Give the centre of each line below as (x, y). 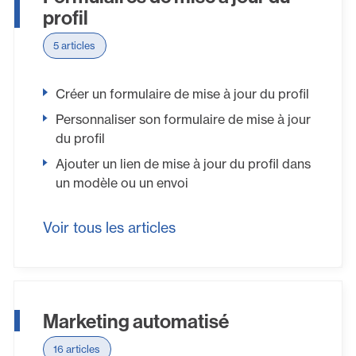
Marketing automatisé (135, 320)
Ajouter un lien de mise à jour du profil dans (183, 164)
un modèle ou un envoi (122, 183)
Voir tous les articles (109, 228)
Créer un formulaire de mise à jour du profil (182, 93)
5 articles (75, 46)
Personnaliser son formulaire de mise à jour (183, 120)
